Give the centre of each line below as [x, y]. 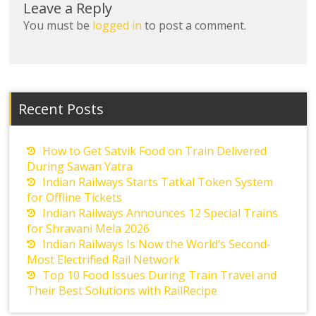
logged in [117, 26]
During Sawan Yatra [80, 167]
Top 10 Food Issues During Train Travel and [160, 275]
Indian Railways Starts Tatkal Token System [158, 182]
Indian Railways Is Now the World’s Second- [157, 244]
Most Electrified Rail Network [104, 260]
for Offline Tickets [75, 198]
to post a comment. [194, 26]
